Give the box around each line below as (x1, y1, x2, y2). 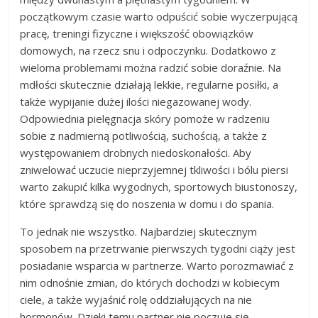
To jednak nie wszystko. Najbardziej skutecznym (20, 224, 258, 238)
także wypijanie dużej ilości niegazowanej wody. (20, 94, 252, 109)
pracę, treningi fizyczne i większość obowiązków (20, 26, 254, 40)
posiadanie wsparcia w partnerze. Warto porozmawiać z (20, 258, 295, 273)
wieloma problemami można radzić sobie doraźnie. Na (20, 60, 282, 75)
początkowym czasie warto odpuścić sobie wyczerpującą (20, 9, 298, 23)
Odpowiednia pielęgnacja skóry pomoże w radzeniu (20, 111, 270, 126)
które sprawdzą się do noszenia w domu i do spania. (20, 196, 275, 211)
